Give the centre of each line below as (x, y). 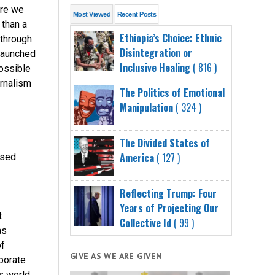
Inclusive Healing (155, 67)
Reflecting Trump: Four (168, 193)
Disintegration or (156, 52)
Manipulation (147, 107)
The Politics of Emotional (172, 92)
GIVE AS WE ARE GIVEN (116, 256)
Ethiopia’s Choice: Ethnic (171, 38)
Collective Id (146, 223)
